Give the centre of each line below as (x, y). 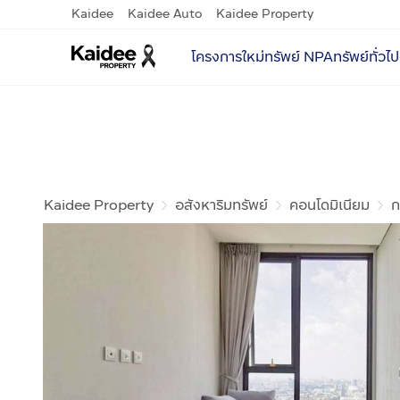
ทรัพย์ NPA (299, 56)
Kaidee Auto (165, 14)
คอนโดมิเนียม (329, 205)
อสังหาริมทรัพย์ (221, 205)
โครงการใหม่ (228, 56)
